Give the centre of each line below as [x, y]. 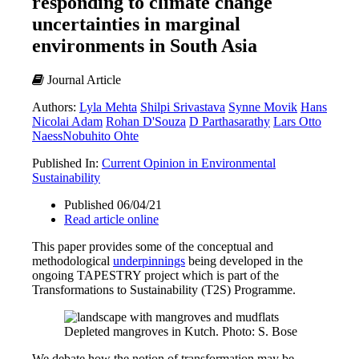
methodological [73, 260]
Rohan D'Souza [146, 121]
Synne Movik [263, 107]
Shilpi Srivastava [183, 107]
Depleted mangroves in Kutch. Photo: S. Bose [181, 331]
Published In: [67, 163]
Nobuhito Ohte [101, 135]
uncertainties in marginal [136, 24]
